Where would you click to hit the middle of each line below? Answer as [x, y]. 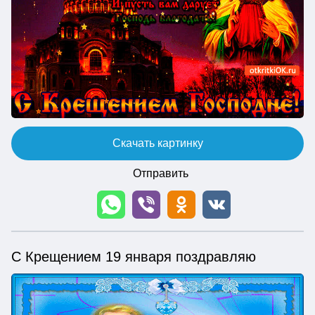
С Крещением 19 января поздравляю [134, 256]
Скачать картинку [157, 143]
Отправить [160, 173]
